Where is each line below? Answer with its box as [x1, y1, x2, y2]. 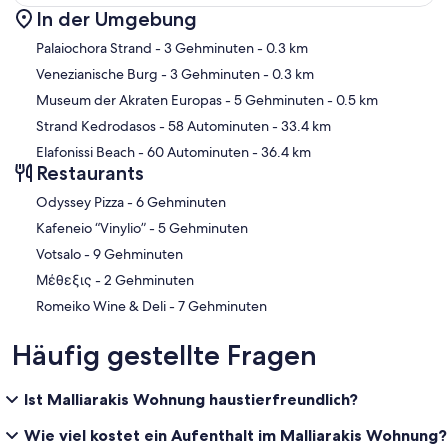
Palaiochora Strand [36, 38, 152, 57]
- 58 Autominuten [156, 116, 269, 135]
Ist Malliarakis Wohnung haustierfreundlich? [24, 388, 358, 409]
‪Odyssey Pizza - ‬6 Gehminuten [136, 192, 226, 211]
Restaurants [36, 160, 144, 185]
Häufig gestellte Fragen [12, 337, 317, 372]
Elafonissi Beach [36, 142, 135, 161]
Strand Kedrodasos [36, 116, 156, 135]
